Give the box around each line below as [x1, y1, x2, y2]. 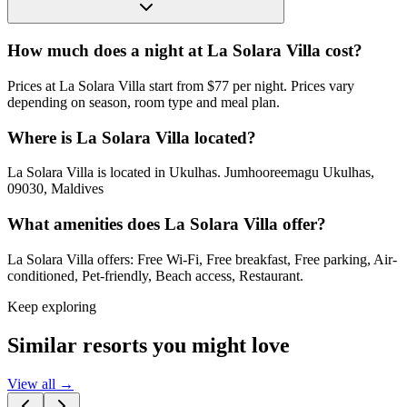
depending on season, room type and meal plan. [7, 94, 280, 110]
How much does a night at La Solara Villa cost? [7, 41, 362, 61]
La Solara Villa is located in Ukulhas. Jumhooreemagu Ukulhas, [7, 164, 374, 181]
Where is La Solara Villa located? [7, 127, 256, 147]
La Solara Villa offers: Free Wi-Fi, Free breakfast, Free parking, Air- [7, 251, 397, 267]
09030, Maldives [7, 181, 104, 197]
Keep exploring [7, 298, 96, 314]
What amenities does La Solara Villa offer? [7, 214, 326, 234]
